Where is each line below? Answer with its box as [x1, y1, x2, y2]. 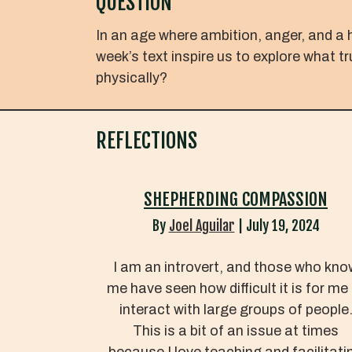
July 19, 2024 [245, 216, 320, 234]
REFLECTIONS [96, 127, 197, 153]
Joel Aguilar [168, 216, 235, 234]
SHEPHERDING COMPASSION [144, 188, 328, 210]
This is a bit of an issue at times [133, 322, 339, 339]
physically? [96, 69, 167, 86]
